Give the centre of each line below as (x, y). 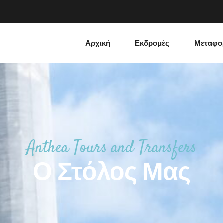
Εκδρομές (152, 43)
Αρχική (98, 43)
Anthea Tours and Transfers (111, 148)
